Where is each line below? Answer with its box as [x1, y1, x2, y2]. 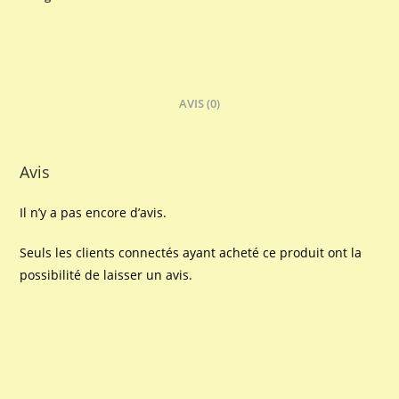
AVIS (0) [179, 95, 220, 111]
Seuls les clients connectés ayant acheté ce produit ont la [20, 243, 362, 261]
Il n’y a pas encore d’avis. [20, 203, 167, 221]
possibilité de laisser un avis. [20, 265, 193, 283]
